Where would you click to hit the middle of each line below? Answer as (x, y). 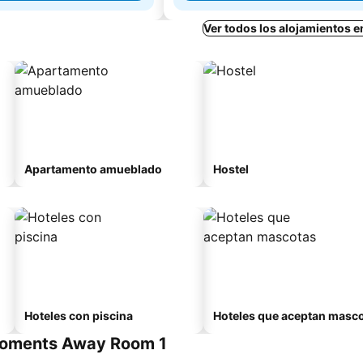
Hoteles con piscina (79, 316)
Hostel (231, 169)
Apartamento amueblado (93, 169)
